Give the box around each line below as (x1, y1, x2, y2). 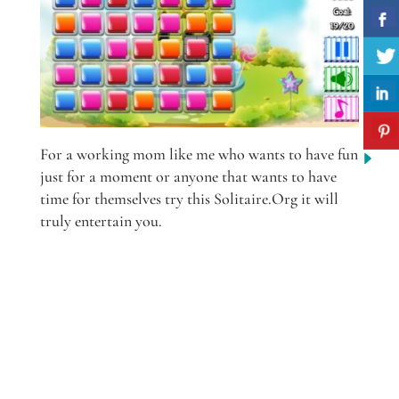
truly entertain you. (39, 210, 162, 231)
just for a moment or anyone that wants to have (39, 166, 337, 186)
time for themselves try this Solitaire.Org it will (39, 188, 338, 208)
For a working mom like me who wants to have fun (39, 143, 358, 164)
